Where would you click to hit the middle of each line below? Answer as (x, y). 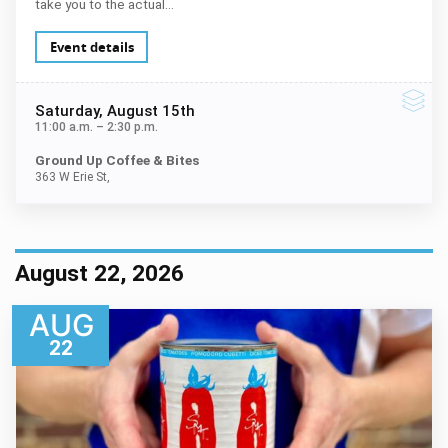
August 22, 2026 (99, 272)
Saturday (66, 110)
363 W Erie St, (72, 177)
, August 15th (146, 110)
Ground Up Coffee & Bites (116, 160)
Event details (91, 46)
